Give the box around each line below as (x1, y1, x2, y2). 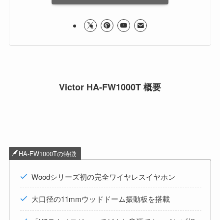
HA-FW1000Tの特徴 (18, 149, 76, 159)
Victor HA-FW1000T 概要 (59, 81, 161, 94)
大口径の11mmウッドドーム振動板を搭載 (31, 193, 170, 204)
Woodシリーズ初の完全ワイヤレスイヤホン (31, 171, 175, 182)
